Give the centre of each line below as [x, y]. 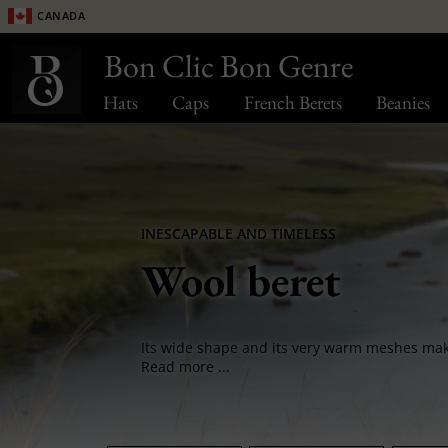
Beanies [402, 102]
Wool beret [240, 280]
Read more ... [185, 367]
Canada [61, 14]
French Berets [292, 102]
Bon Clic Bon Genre [228, 66]
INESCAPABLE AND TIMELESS [238, 233]
